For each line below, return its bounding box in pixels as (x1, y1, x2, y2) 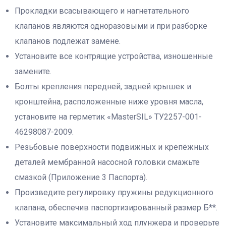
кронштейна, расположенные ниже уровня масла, (15, 96, 204, 106)
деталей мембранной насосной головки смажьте (15, 157, 200, 167)
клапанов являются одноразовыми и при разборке (15, 21, 208, 31)
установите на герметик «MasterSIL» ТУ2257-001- (15, 111, 202, 122)
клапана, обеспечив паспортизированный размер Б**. (15, 202, 218, 212)
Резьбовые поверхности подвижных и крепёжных (15, 142, 209, 152)
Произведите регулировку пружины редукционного (15, 187, 214, 197)
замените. (15, 66, 52, 76)
